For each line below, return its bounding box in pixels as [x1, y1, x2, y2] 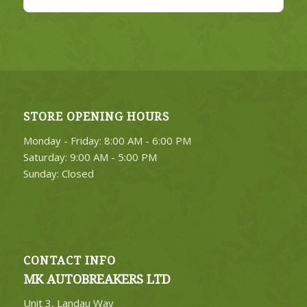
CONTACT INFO [23, 254, 116, 267]
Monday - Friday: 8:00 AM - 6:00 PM [23, 134, 191, 148]
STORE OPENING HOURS [23, 110, 169, 124]
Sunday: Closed [23, 167, 94, 181]
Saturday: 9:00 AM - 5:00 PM [23, 150, 157, 164]
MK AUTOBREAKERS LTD [23, 271, 171, 286]
